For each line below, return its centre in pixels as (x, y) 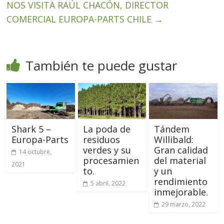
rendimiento (180, 181)
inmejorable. (181, 192)
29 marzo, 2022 (183, 204)
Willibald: (173, 139)
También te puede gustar (101, 66)
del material (180, 160)
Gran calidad (181, 150)
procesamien (111, 160)
